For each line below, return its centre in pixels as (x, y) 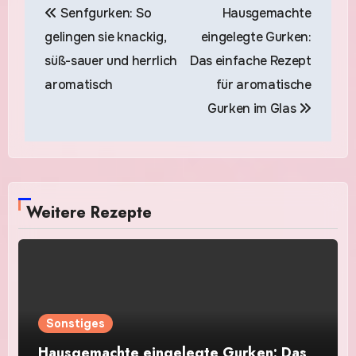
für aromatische (263, 85)
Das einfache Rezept (250, 61)
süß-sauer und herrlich (111, 61)
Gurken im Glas (253, 109)
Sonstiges (76, 324)
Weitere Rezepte (89, 213)
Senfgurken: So (104, 14)
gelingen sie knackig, (105, 37)
